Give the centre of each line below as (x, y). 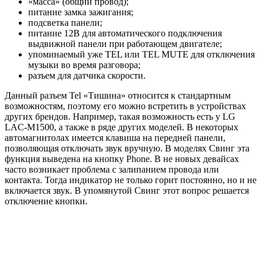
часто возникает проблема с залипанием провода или (112, 169)
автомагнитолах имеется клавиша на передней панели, (115, 137)
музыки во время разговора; (84, 65)
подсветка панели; (65, 22)
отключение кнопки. (46, 201)
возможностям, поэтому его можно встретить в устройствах (125, 106)
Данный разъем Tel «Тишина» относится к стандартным (118, 95)
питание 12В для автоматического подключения (125, 33)
